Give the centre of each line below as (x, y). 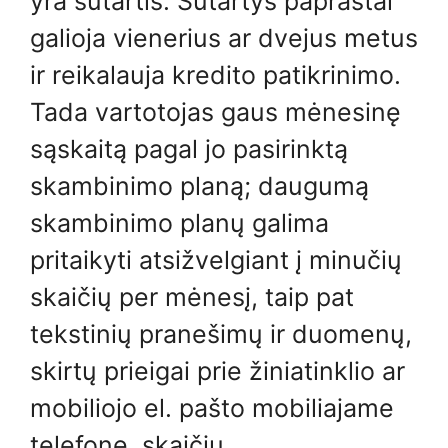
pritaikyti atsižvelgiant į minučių (216, 259)
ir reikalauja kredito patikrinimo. (215, 74)
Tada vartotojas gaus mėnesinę (215, 111)
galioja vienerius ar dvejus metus (224, 37)
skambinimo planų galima (179, 222)
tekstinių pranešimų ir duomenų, (221, 333)
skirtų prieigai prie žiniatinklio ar (217, 370)
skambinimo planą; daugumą (199, 185)
